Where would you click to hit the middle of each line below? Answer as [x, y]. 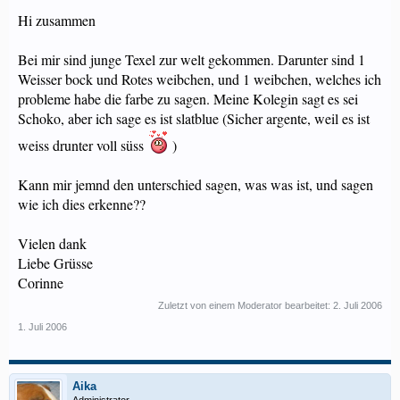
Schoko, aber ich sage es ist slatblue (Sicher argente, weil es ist [194, 118]
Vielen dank [52, 243]
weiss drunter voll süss [83, 145]
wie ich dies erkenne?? [82, 204]
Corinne [41, 283]
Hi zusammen [57, 20]
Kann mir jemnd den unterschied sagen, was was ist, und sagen [196, 184]
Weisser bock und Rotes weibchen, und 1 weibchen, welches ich [200, 79]
